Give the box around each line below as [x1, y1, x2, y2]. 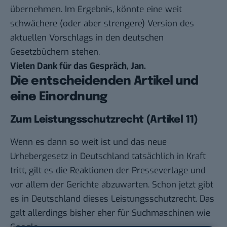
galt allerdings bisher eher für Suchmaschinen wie [10, 207, 210, 219]
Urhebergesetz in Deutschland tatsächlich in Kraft [10, 150, 206, 163]
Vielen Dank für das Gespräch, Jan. [10, 60, 146, 72]
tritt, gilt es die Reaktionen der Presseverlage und [10, 165, 206, 177]
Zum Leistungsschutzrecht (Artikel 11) [10, 115, 198, 126]
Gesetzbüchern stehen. [10, 46, 100, 58]
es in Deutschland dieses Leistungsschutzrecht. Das [10, 193, 214, 205]
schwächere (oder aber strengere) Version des [10, 18, 194, 30]
